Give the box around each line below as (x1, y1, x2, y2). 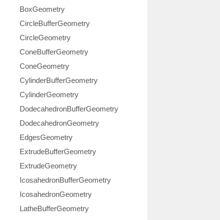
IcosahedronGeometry (20, 190, 92, 198)
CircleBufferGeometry (20, 19, 90, 27)
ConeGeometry (20, 62, 69, 70)
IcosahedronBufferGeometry (20, 176, 111, 184)
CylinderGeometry (20, 90, 79, 99)
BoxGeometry (20, 5, 65, 13)
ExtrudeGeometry (20, 162, 77, 170)
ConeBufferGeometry (20, 48, 88, 56)
